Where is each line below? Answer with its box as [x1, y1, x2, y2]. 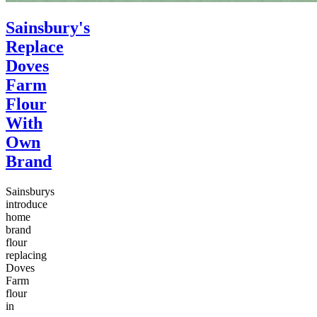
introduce [6, 198, 47, 211]
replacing [6, 249, 47, 262]
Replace [6, 38, 64, 57]
